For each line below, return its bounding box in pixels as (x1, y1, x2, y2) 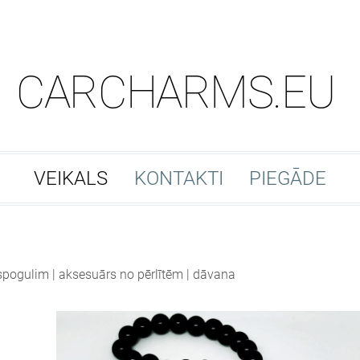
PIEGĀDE (248, 167, 326, 190)
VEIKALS (34, 167, 108, 190)
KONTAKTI (133, 167, 223, 190)
